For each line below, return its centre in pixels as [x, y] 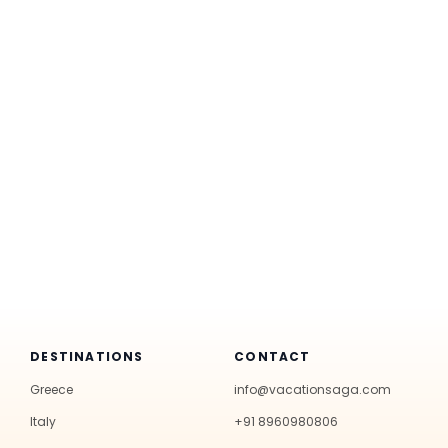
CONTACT [272, 356]
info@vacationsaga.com [313, 389]
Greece [52, 389]
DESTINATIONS [87, 356]
